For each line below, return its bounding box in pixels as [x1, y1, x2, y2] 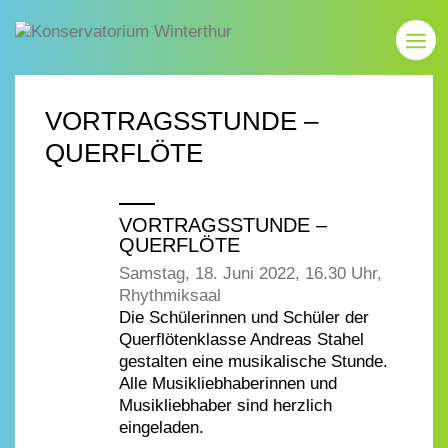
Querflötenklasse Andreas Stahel [119, 330, 365, 350]
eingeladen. [119, 418, 205, 438]
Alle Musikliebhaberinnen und [119, 374, 338, 394]
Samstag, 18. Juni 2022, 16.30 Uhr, [119, 264, 383, 284]
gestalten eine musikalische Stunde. [119, 352, 389, 372]
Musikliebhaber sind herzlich [119, 396, 333, 416]
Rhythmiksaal [119, 286, 222, 306]
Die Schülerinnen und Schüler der [119, 308, 370, 328]
